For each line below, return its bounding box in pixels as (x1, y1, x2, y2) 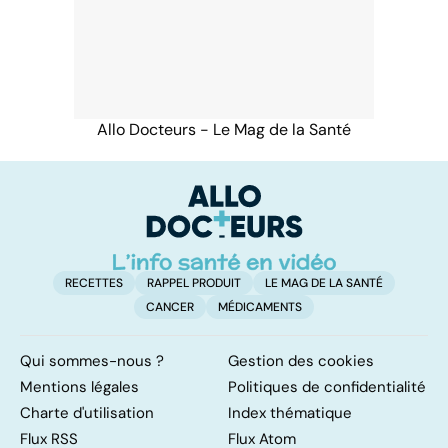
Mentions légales (20, 377, 139, 398)
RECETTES (65, 275, 123, 292)
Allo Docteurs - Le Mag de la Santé (97, 118, 351, 140)
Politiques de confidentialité (228, 377, 426, 398)
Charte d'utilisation (20, 403, 154, 424)
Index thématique (228, 403, 352, 424)
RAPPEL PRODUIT (147, 275, 241, 292)
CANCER (146, 299, 194, 316)
